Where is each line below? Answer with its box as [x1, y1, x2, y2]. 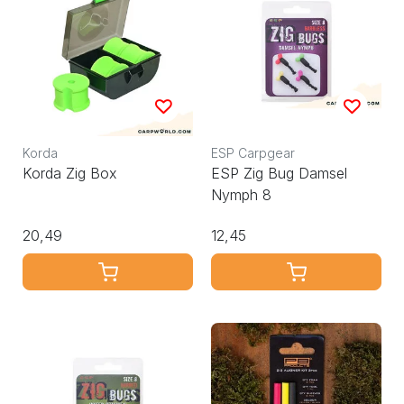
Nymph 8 [211, 186, 271, 205]
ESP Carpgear [211, 145, 295, 161]
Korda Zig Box [23, 164, 117, 183]
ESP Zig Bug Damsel [211, 164, 347, 183]
